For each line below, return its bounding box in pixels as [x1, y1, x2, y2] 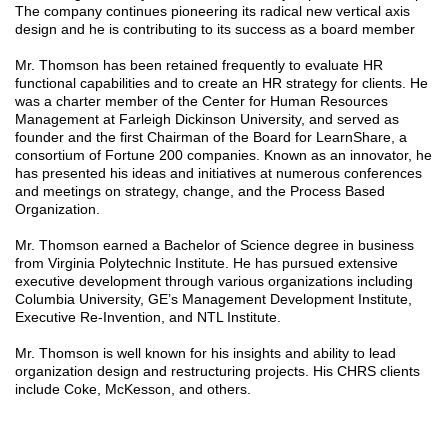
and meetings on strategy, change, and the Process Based [15, 183, 385, 200]
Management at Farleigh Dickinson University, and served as [15, 111, 399, 128]
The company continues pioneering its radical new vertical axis [15, 3, 410, 20]
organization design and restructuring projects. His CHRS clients [15, 363, 420, 380]
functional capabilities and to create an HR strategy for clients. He [15, 75, 428, 92]
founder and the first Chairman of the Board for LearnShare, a [15, 129, 407, 146]
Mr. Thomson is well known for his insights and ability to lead [15, 345, 396, 362]
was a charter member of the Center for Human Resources [15, 93, 388, 110]
